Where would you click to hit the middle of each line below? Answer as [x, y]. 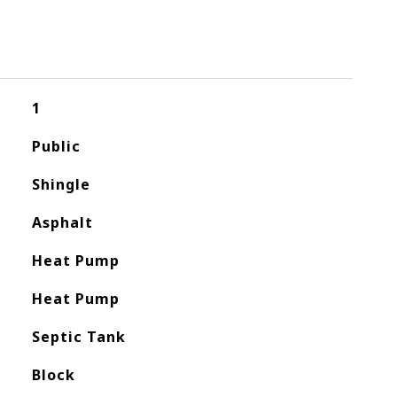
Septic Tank [78, 337]
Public [56, 146]
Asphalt [62, 222]
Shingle [61, 184]
